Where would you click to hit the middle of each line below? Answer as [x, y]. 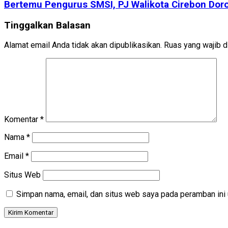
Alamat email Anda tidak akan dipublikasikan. [83, 45]
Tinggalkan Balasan [47, 25]
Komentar [22, 120]
